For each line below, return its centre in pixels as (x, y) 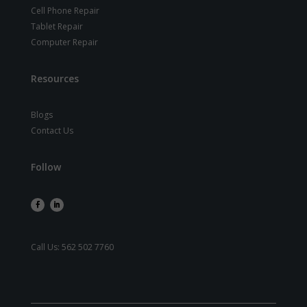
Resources (54, 78)
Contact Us (52, 130)
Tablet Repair (57, 26)
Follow (46, 167)
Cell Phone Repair (65, 10)
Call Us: (46, 247)
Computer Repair (64, 42)
